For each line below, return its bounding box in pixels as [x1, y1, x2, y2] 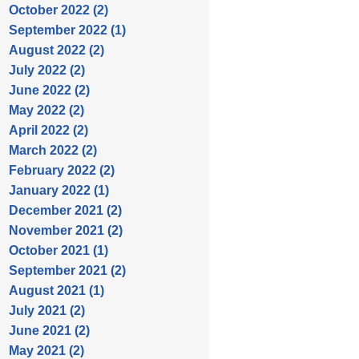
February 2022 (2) [9, 163, 115, 177]
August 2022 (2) [9, 43, 104, 57]
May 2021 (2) [9, 344, 84, 357]
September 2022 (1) [9, 23, 126, 37]
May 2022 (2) [9, 103, 84, 117]
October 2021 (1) [9, 244, 108, 257]
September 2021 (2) [9, 264, 126, 277]
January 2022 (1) [9, 184, 109, 197]
